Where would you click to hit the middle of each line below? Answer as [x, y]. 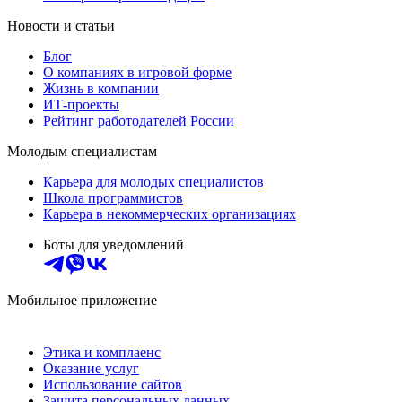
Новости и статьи [61, 26]
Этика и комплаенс [102, 353]
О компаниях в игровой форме [137, 73]
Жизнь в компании [101, 89]
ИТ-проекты [81, 105]
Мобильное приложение [82, 301]
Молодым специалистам [82, 152]
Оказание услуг [91, 369]
